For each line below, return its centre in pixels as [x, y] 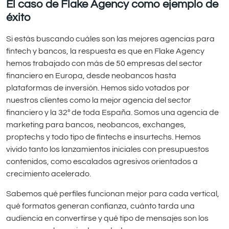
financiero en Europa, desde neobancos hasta [91, 76]
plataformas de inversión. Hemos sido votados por [98, 88]
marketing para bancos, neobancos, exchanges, [96, 125]
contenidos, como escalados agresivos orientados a [102, 162]
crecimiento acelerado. [49, 174]
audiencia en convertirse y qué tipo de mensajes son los [107, 218]
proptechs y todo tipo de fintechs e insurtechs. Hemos [104, 137]
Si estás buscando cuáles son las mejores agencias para [110, 39]
